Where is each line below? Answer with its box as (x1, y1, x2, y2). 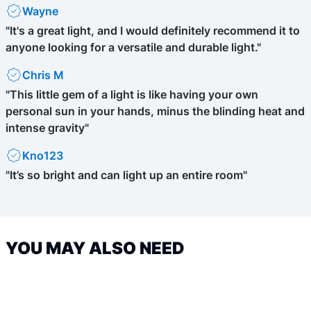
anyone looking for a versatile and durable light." (6, 40, 261, 54)
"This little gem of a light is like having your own (6, 87, 258, 101)
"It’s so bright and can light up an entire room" (6, 168, 247, 182)
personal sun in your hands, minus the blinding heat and (6, 104, 305, 118)
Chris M (22, 68, 64, 82)
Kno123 (22, 149, 63, 162)
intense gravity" (6, 121, 89, 135)
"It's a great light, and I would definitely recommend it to (6, 24, 300, 37)
